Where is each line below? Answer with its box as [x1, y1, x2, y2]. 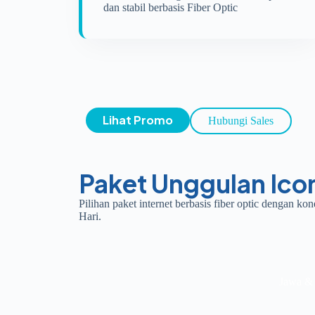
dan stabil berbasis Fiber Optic [103, 1, 238, 13]
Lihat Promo [103, 112, 173, 127]
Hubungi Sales [208, 115, 274, 127]
